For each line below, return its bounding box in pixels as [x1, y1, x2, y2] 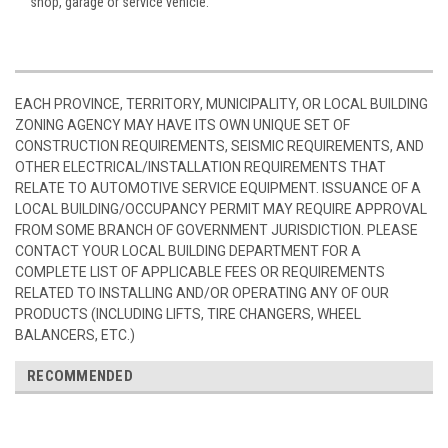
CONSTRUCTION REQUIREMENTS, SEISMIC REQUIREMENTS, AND [15, 137, 424, 154]
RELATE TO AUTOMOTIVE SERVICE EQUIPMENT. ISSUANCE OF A [15, 179, 421, 196]
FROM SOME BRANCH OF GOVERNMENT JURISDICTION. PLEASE [15, 221, 418, 238]
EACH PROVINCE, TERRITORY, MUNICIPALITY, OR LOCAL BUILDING [15, 95, 428, 112]
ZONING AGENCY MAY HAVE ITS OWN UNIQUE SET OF [15, 116, 350, 133]
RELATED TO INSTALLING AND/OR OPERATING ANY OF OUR [15, 284, 389, 301]
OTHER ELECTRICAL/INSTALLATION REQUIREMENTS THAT [15, 158, 386, 175]
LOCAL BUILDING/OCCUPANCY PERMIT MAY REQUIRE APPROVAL [15, 200, 427, 217]
